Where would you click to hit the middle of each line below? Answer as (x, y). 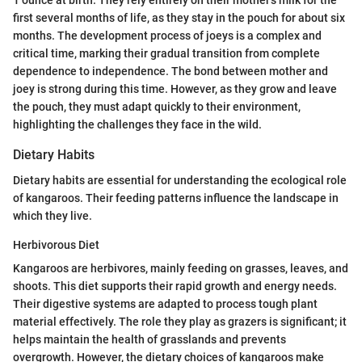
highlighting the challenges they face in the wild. (137, 125)
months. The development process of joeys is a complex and (167, 36)
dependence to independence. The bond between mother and (170, 72)
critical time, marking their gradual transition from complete (166, 54)
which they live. (53, 216)
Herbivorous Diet (56, 245)
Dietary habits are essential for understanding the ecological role (180, 181)
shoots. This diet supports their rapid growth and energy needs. (175, 286)
